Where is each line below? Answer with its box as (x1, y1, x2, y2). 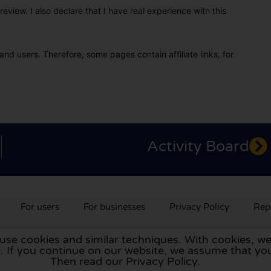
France (33, 241, 66, 254)
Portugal (215, 241, 255, 254)
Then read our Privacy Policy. (50, 255, 200, 268)
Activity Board (147, 137, 250, 156)
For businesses (83, 201, 145, 213)
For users (21, 201, 59, 213)
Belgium (117, 241, 155, 254)
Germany (70, 241, 113, 254)
